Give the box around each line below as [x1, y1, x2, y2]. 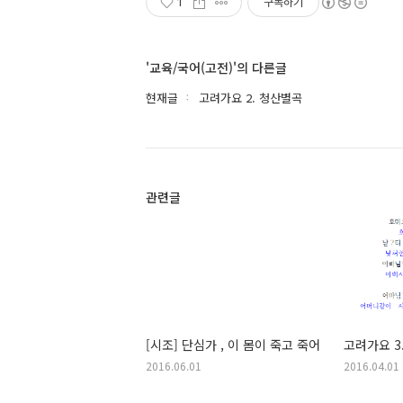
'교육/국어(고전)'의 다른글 [146, 58, 287, 76]
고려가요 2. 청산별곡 [199, 89, 302, 106]
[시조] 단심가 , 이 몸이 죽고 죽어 [146, 335, 319, 354]
